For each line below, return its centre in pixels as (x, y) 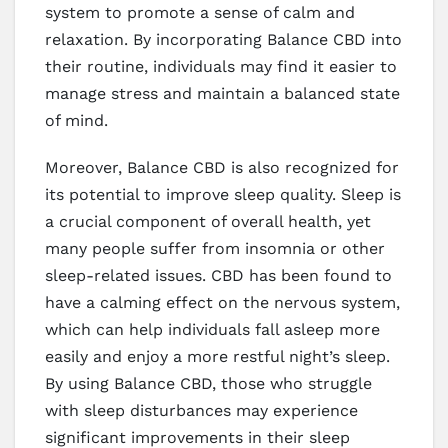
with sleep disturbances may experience (201, 410)
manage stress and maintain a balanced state (222, 93)
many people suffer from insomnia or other (215, 248)
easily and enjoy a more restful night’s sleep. (217, 356)
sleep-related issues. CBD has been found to (218, 275)
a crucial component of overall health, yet (208, 221)
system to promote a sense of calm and (200, 12)
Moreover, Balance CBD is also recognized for (222, 167)
